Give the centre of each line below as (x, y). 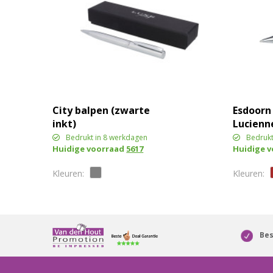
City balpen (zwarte (101, 111)
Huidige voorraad (90, 149)
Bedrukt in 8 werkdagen (107, 138)
